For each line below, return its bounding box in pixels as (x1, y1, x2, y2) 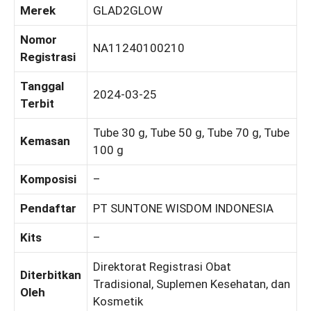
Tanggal (20, 78, 64, 93)
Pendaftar (20, 201, 76, 215)
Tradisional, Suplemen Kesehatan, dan (93, 276, 290, 291)
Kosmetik (93, 294, 143, 308)
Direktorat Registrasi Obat (93, 259, 231, 274)
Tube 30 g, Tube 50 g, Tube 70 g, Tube (93, 125, 289, 140)
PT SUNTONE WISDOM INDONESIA (93, 201, 274, 215)
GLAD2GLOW (93, 3, 162, 17)
